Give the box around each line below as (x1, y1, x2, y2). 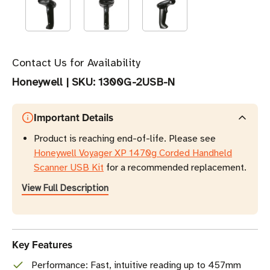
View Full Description (22, 183, 108, 194)
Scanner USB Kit (34, 162, 104, 174)
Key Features (12, 237, 72, 253)
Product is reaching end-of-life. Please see (34, 133, 216, 145)
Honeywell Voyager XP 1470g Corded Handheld (34, 147, 232, 160)
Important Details (34, 110, 113, 125)
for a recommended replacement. (104, 162, 246, 174)
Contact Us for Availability (12, 56, 140, 70)
